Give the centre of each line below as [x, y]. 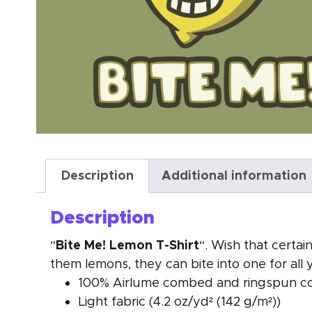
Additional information [234, 175]
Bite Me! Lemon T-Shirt [127, 244]
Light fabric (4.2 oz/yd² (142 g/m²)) [179, 301]
